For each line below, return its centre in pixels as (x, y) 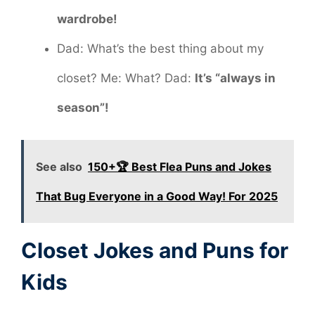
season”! (83, 107)
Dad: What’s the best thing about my (160, 48)
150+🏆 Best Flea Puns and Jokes (180, 167)
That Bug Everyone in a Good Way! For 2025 (157, 197)
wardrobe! (87, 19)
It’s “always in (235, 78)
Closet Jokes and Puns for (155, 251)
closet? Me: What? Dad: (126, 78)
